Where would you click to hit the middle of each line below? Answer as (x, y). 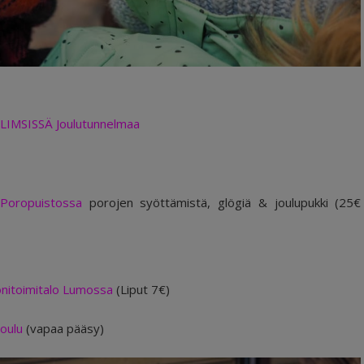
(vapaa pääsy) (63, 328)
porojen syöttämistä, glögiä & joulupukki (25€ (221, 203)
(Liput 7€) (143, 289)
